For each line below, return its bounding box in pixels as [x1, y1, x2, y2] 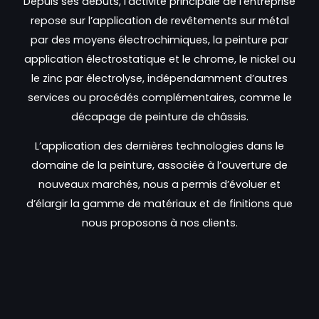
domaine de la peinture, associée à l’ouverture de [31, 158, 288, 173]
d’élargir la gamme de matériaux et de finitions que [26, 197, 293, 211]
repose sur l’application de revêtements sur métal [30, 13, 289, 28]
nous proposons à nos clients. [81, 216, 238, 231]
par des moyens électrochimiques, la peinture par [31, 32, 288, 47]
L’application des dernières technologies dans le [35, 139, 284, 154]
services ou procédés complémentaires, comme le [27, 90, 292, 105]
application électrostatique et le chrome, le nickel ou [23, 51, 296, 66]
